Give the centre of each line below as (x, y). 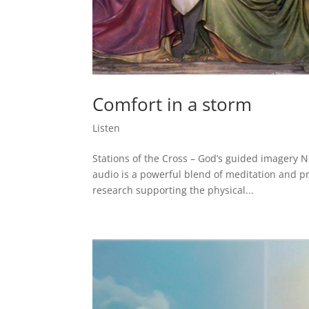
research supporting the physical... (173, 190)
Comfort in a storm (172, 104)
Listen (107, 128)
